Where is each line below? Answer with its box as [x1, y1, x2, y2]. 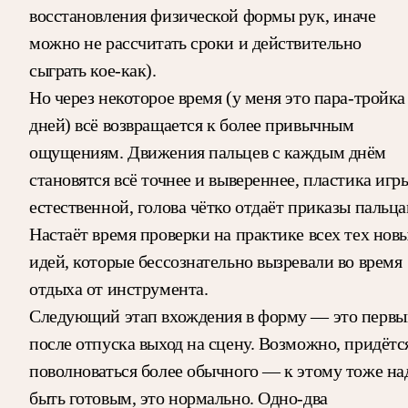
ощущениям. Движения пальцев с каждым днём [29, 141, 386, 162]
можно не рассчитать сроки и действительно [29, 32, 362, 53]
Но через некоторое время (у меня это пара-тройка [29, 87, 405, 107]
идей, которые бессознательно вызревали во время [29, 250, 403, 271]
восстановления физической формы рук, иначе [29, 5, 376, 25]
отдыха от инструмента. [29, 278, 209, 299]
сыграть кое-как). [29, 59, 157, 80]
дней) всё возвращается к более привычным [29, 114, 354, 135]
